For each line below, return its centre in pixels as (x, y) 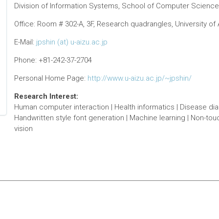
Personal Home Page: (51, 78)
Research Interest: (46, 97)
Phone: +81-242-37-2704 (53, 60)
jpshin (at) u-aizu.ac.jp (72, 42)
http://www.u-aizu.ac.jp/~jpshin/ (139, 78)
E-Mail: (25, 42)
